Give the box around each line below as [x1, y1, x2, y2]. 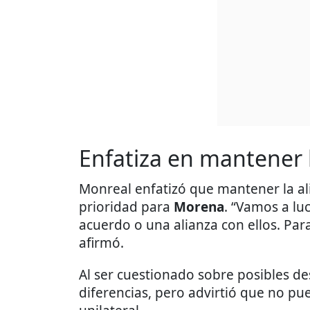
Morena [174, 198, 224, 217]
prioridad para [79, 198, 174, 217]
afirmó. [79, 234, 124, 253]
